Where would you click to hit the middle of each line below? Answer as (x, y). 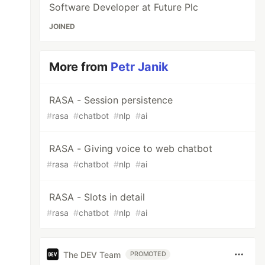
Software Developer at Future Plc (124, 7)
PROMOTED (148, 254)
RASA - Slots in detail (97, 197)
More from (80, 67)
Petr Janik (140, 67)
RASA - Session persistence (111, 100)
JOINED (62, 26)
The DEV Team (92, 254)
